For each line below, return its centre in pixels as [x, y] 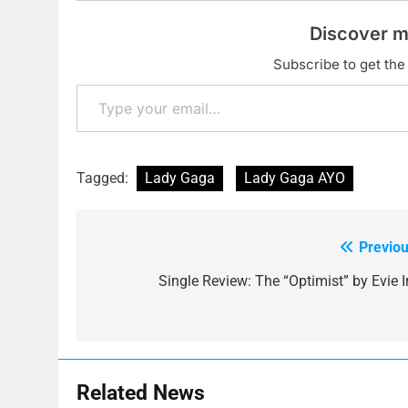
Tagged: [104, 178]
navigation [145, 285]
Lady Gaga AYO [295, 178]
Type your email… [102, 83]
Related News [141, 392]
